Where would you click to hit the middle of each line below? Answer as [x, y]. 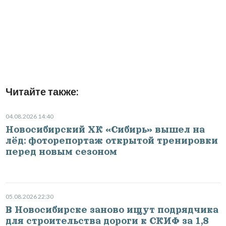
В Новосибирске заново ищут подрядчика [112, 210]
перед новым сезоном [61, 152]
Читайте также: [42, 91]
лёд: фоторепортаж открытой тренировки [111, 140]
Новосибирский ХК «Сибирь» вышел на [105, 129]
